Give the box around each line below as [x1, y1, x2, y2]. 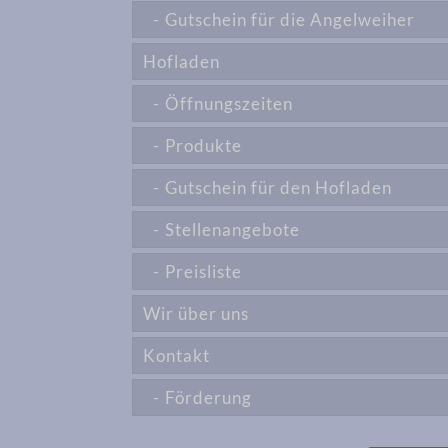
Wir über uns [143, 303, 250, 324]
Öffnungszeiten [165, 93, 294, 114]
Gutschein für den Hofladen [165, 177, 393, 198]
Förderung [165, 387, 253, 408]
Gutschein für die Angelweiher [165, 9, 416, 30]
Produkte [165, 135, 243, 156]
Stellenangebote [165, 219, 301, 240]
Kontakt [143, 345, 211, 366]
